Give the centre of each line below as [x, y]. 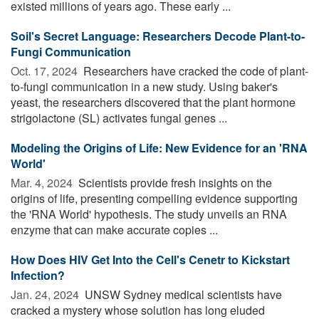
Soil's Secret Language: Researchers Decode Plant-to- [158, 36]
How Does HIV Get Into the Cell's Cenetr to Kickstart [150, 260]
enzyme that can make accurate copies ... [114, 230]
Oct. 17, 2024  [46, 71]
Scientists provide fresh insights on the [174, 183]
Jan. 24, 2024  [46, 295]
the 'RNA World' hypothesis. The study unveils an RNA [149, 214]
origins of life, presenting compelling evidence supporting [154, 199]
